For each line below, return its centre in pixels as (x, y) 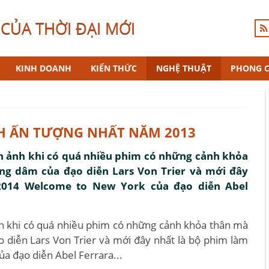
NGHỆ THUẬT (184, 68)
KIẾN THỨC (114, 68)
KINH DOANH (44, 68)
